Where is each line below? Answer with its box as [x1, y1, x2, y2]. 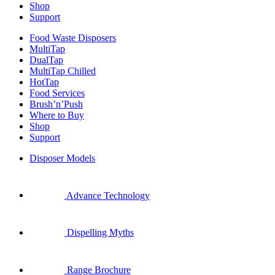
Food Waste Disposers [29, 32, 116, 43]
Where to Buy [29, 109, 84, 120]
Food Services [29, 87, 85, 98]
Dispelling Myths [66, 227, 134, 238]
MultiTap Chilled [29, 65, 96, 76]
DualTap [29, 54, 63, 65]
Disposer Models [29, 152, 95, 163]
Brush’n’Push [29, 98, 83, 109]
